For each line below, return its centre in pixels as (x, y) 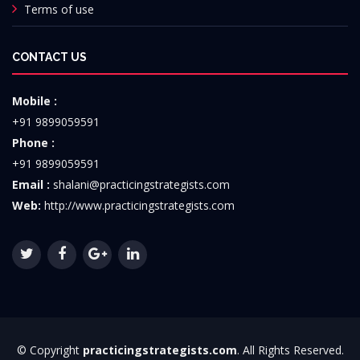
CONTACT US (49, 57)
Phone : (33, 143)
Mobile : (35, 101)
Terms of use (59, 9)
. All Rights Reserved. (290, 350)
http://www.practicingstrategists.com (138, 205)
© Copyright (49, 350)
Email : (31, 184)
